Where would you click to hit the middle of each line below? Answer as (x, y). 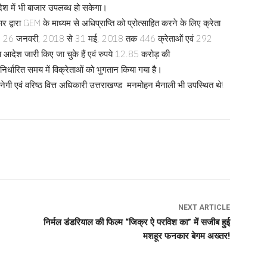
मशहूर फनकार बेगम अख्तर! (186, 236)
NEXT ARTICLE (204, 207)
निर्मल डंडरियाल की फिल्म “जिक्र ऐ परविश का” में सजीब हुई (136, 222)
